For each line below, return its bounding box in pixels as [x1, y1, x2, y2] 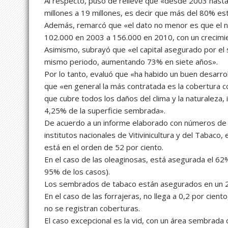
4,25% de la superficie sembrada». [44, 105, 165, 116]
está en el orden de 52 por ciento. [44, 142, 163, 153]
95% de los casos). [44, 166, 110, 177]
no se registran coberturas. [44, 203, 140, 214]
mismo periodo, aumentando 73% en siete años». [44, 56, 218, 67]
